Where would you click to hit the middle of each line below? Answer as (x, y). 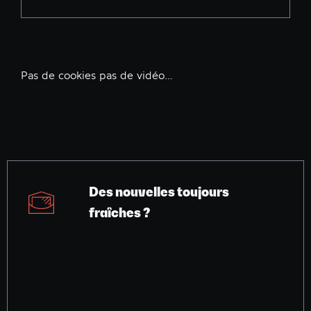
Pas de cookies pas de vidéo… (97, 75)
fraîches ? (119, 213)
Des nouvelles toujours (159, 192)
